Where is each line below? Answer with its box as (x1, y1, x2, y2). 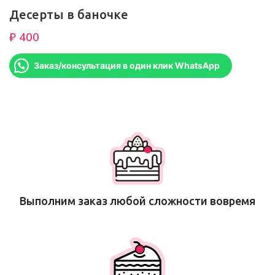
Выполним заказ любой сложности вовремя (20, 195, 255, 207)
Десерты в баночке (9, 7, 128, 22)
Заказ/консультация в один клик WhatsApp (34, 60, 220, 71)
